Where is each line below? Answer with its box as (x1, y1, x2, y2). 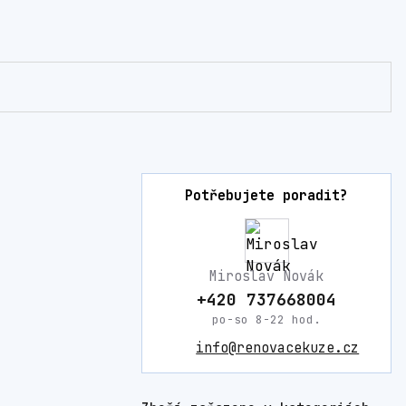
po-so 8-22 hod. (212, 312, 322, 328)
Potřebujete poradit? (185, 187, 349, 206)
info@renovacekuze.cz (196, 339, 360, 358)
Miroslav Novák (209, 267, 324, 286)
